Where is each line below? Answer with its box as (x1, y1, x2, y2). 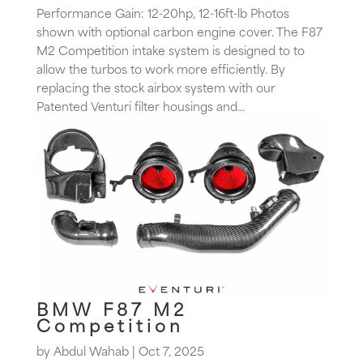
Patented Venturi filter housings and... (36, 96, 245, 115)
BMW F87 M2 (36, 294, 187, 322)
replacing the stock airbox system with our (36, 77, 275, 96)
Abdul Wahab (53, 340, 129, 360)
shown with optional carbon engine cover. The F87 (36, 21, 322, 41)
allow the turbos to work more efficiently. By (36, 58, 285, 78)
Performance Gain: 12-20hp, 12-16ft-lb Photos (36, 2, 289, 22)
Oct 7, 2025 (138, 340, 204, 360)
